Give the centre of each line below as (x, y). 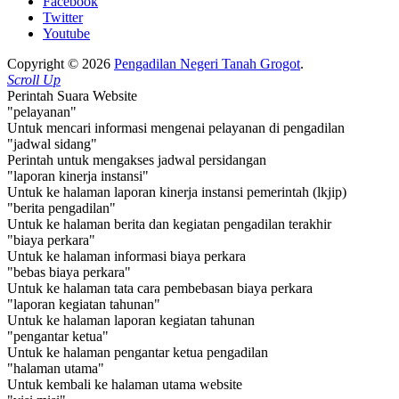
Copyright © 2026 (61, 63)
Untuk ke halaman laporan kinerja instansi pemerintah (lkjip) (177, 191)
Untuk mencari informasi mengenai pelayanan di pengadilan (176, 127)
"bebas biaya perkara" (69, 272)
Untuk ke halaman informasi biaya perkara (126, 256)
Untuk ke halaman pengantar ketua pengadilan (138, 352)
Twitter (63, 17)
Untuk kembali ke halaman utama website (125, 384)
